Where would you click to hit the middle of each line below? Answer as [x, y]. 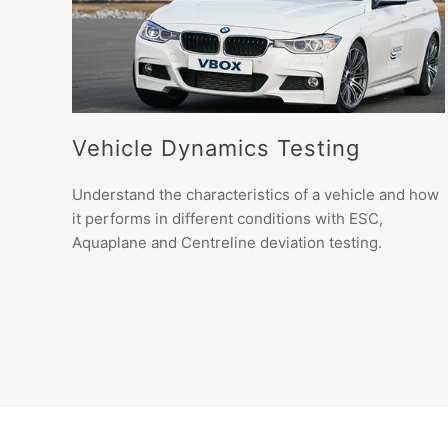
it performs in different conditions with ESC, [227, 219]
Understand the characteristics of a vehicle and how [255, 195]
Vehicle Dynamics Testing [216, 148]
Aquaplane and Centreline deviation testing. [227, 243]
